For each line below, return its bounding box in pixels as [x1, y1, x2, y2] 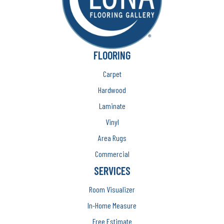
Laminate [98, 101, 125, 111]
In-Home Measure [87, 200, 136, 210]
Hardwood [98, 85, 126, 95]
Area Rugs [97, 133, 126, 143]
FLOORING [93, 48, 130, 62]
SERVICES [93, 164, 130, 177]
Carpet [102, 69, 121, 79]
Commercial [94, 149, 129, 159]
